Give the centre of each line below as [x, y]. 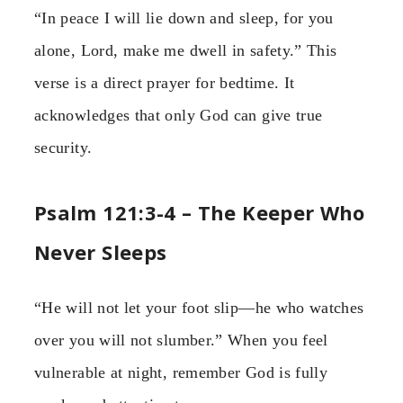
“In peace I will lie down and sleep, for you [184, 18]
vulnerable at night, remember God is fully [181, 373]
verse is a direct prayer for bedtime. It [165, 82]
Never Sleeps [101, 252]
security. [63, 147]
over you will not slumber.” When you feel [181, 340]
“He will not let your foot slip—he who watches [199, 308]
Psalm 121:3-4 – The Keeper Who [200, 213]
